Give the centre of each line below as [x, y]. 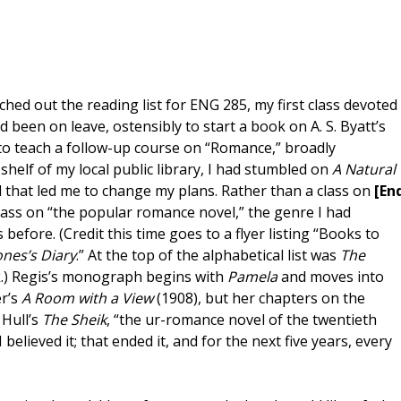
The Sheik [74, 320]
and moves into [333, 277]
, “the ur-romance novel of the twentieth [242, 320]
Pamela [254, 277]
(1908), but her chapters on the [261, 299]
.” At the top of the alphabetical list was [208, 256]
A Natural [364, 170]
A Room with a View [89, 299]
